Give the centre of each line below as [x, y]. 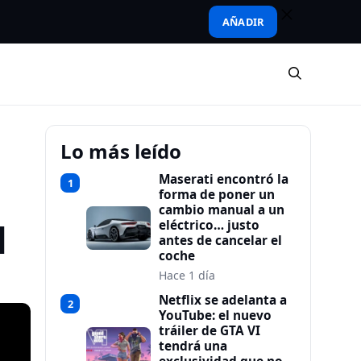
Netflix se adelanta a [223, 300]
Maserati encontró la [224, 179]
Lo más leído [121, 151]
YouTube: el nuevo [215, 315]
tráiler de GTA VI [210, 331]
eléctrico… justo [209, 225]
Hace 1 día [187, 275]
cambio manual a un [222, 210]
